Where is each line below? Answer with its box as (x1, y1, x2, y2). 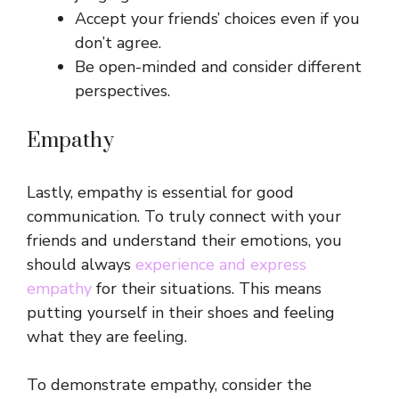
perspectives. (75, 80, 170, 102)
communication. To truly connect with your (27, 206, 341, 228)
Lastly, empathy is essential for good (27, 182, 294, 204)
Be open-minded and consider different (75, 56, 362, 78)
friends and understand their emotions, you (27, 230, 342, 252)
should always (27, 254, 135, 276)
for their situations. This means (92, 278, 322, 300)
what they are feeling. (27, 326, 187, 348)
